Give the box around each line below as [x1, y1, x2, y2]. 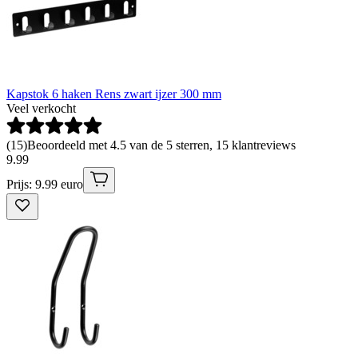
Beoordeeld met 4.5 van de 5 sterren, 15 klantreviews [27, 137, 296, 152]
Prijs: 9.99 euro [6, 177, 83, 191]
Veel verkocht [6, 101, 76, 115]
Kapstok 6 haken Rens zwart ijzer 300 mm [6, 86, 221, 101]
